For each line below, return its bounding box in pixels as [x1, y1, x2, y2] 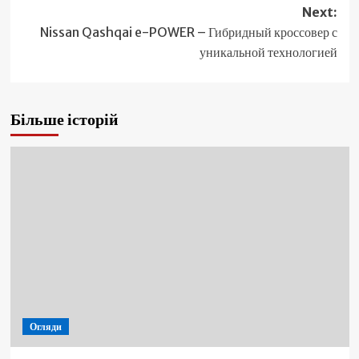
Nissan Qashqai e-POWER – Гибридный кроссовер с [39, 24, 337, 40]
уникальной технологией [199, 44, 337, 60]
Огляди [29, 321, 62, 333]
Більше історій [10, 109, 119, 129]
